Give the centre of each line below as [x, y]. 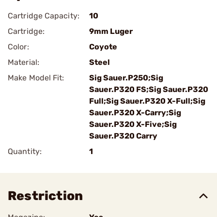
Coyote [103, 47]
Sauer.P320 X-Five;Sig [133, 124]
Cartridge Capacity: [44, 16]
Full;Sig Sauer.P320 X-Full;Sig [147, 101]
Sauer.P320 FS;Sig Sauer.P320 [149, 89]
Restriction [46, 196]
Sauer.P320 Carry [123, 136]
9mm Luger [111, 31]
